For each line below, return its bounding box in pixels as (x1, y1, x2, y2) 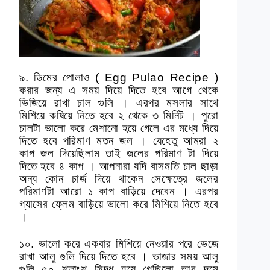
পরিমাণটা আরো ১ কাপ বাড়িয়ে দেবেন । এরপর (19, 185, 219, 198)
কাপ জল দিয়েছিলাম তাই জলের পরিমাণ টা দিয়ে (19, 147, 219, 160)
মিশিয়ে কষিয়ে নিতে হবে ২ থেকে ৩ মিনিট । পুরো (19, 109, 219, 122)
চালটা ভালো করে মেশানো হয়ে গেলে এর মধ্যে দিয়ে (19, 122, 219, 135)
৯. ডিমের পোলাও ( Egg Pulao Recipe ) (19, 71, 219, 84)
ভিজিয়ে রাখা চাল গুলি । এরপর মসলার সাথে (19, 96, 219, 110)
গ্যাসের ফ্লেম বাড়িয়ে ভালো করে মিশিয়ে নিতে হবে (19, 198, 219, 211)
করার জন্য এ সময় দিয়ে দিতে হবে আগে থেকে (19, 84, 219, 97)
